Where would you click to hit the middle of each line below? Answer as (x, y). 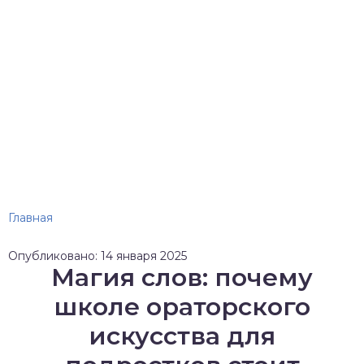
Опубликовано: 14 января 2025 (97, 256)
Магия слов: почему (182, 277)
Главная (30, 218)
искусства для (182, 336)
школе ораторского (182, 307)
